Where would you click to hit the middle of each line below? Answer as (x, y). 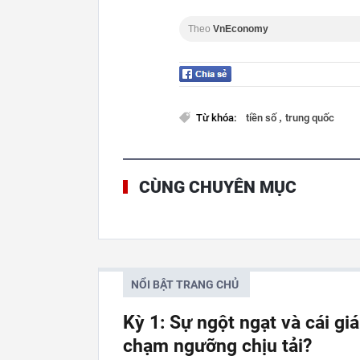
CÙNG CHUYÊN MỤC (218, 187)
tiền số (262, 118)
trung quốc (310, 118)
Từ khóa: (217, 118)
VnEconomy (241, 29)
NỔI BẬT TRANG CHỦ (185, 284)
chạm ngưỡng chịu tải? (217, 346)
